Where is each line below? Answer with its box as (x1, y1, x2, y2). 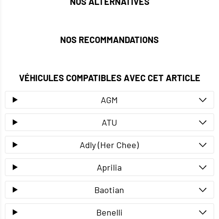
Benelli (96, 207, 123, 218)
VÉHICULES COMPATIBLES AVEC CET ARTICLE (19, 72, 200, 84)
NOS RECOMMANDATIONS (60, 34, 159, 45)
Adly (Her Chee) (80, 139, 139, 151)
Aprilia (97, 162, 122, 173)
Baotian (94, 184, 125, 196)
